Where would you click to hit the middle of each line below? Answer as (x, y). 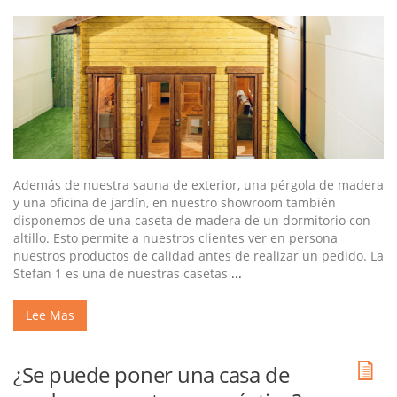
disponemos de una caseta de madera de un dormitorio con (192, 221)
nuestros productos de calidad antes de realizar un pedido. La (198, 256)
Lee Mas (50, 315)
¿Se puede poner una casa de (152, 375)
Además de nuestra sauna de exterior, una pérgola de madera (198, 185)
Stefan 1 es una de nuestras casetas (122, 274)
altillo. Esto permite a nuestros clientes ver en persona (175, 238)
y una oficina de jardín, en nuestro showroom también (175, 203)
